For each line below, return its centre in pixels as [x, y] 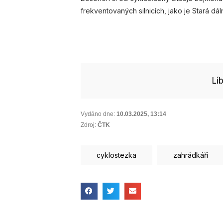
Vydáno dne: [98, 114]
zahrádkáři [191, 155]
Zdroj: [88, 125]
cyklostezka [116, 155]
